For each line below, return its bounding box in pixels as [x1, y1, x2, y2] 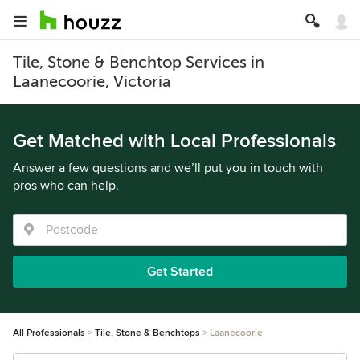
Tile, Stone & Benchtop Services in [13, 53, 264, 72]
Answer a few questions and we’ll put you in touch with [13, 160, 323, 176]
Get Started [147, 264, 213, 280]
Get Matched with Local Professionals [13, 129, 336, 153]
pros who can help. [13, 178, 119, 194]
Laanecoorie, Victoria [13, 72, 171, 91]
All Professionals [13, 327, 85, 339]
